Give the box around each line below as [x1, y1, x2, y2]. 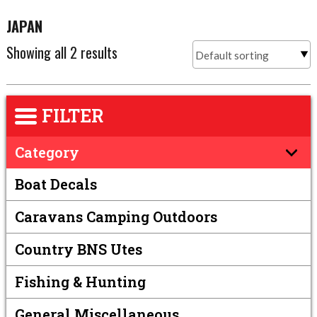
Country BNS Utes [14, 239, 142, 258]
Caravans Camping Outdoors [14, 207, 217, 226]
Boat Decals [14, 174, 97, 193]
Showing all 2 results [6, 41, 117, 63]
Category [14, 142, 79, 161]
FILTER [41, 103, 103, 127]
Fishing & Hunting [14, 272, 146, 291]
